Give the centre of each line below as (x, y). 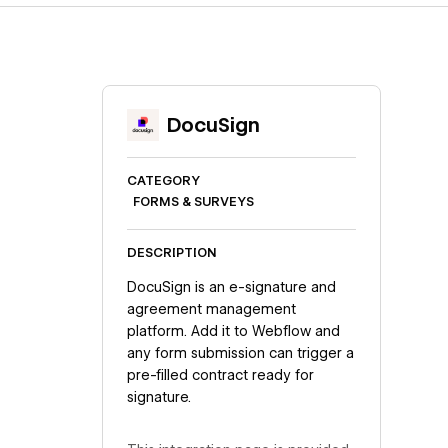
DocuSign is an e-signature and (231, 286)
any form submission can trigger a (240, 352)
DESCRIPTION (171, 253)
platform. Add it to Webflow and (233, 330)
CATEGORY (163, 181)
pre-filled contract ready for (220, 374)
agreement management (211, 308)
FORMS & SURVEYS (193, 202)
